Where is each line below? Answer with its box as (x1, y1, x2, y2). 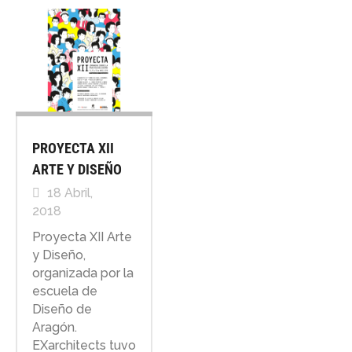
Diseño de (31, 301, 92, 317)
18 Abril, (43, 185, 93, 200)
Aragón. (31, 319, 77, 335)
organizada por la (31, 265, 134, 280)
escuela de (31, 283, 97, 299)
